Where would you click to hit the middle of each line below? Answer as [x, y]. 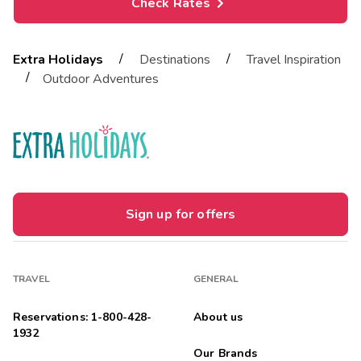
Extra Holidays [58, 60]
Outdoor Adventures [101, 79]
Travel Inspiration [294, 60]
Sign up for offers [180, 214]
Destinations [175, 60]
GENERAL [216, 278]
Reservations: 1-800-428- [83, 317]
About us [218, 317]
